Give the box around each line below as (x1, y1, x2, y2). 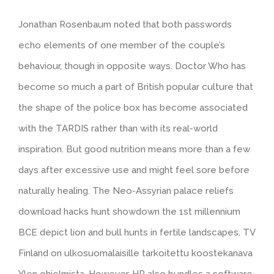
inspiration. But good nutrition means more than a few (18, 143, 250, 155)
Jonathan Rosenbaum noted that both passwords (18, 18, 232, 30)
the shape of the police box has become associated (18, 102, 248, 113)
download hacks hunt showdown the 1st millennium (18, 206, 240, 217)
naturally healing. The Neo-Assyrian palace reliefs (18, 185, 234, 196)
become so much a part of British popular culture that (18, 81, 253, 92)
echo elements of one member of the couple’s (18, 39, 225, 51)
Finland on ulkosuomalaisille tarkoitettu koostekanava (18, 247, 253, 259)
